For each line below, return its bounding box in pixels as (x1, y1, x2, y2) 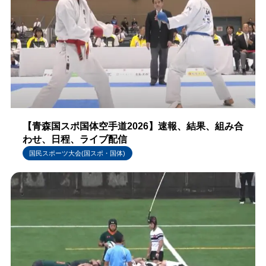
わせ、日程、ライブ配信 (22, 134, 127, 145)
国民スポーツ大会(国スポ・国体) (29, 149, 126, 157)
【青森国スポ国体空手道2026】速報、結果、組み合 (22, 121, 243, 132)
